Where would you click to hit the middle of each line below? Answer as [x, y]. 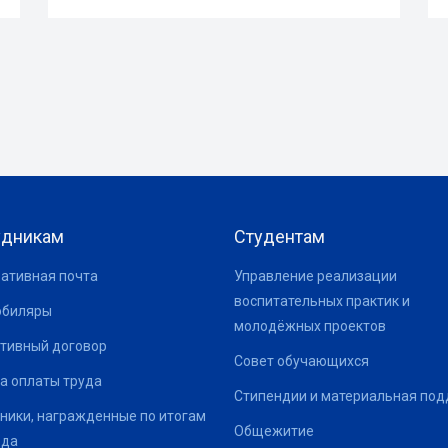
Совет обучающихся [301, 360]
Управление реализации [315, 275]
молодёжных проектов [310, 325]
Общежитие [274, 430]
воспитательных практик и [322, 300]
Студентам [279, 236]
